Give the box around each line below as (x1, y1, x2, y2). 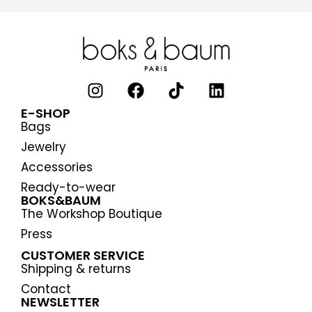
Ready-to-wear (21, 179, 116, 196)
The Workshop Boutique (21, 205, 162, 223)
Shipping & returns (21, 260, 131, 278)
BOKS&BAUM (21, 192, 101, 210)
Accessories (21, 159, 93, 176)
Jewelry (21, 139, 66, 156)
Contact (21, 281, 71, 298)
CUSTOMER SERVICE (21, 247, 145, 265)
